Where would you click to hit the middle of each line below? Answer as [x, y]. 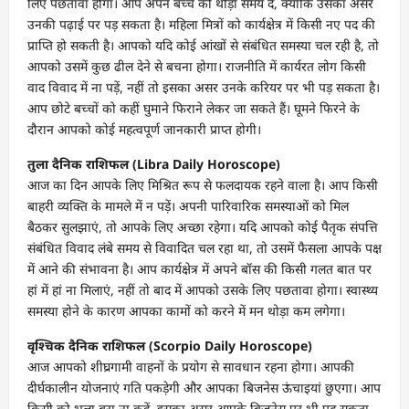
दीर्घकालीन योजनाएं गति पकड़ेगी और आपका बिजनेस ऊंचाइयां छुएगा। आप [204, 387]
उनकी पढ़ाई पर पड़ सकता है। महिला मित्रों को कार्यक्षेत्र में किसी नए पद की [201, 24]
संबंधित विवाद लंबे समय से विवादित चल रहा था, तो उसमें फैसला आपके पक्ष [204, 247]
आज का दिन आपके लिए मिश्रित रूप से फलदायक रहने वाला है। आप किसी [203, 184]
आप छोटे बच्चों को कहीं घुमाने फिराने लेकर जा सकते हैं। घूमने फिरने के [194, 108]
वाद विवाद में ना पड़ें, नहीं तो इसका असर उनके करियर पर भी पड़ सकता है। [204, 87]
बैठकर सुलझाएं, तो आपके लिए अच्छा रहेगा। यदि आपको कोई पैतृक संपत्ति [203, 226]
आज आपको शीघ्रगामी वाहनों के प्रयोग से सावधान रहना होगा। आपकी [191, 366]
